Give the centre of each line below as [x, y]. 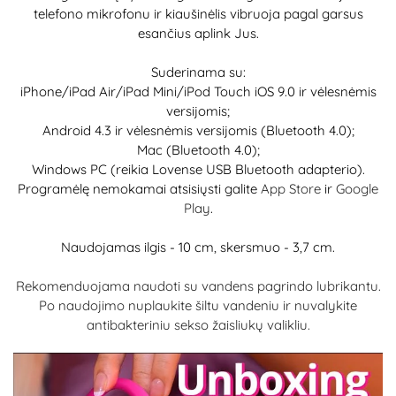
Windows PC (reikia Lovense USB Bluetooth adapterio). [198, 169]
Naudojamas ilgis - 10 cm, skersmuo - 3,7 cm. [198, 247]
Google [357, 189]
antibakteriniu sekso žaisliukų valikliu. [198, 325]
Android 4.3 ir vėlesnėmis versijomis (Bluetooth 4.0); [198, 130]
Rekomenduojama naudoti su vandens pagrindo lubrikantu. [198, 286]
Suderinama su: [198, 72]
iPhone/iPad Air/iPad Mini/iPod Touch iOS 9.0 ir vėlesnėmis [198, 91]
